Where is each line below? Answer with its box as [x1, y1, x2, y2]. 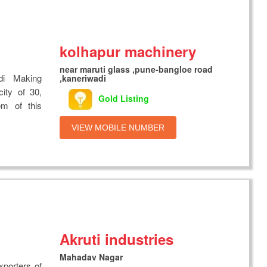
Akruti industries [60, 229, 174, 249]
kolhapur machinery [60, 41, 197, 61]
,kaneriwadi [60, 72, 107, 84]
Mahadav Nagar [60, 251, 123, 263]
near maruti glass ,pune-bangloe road [60, 63, 213, 75]
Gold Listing [98, 92, 150, 104]
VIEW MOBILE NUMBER [72, 123, 165, 132]
